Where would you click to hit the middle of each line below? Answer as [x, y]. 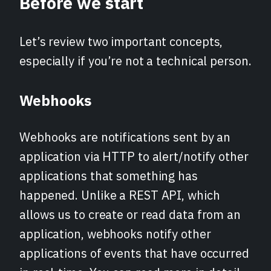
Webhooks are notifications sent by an [125, 137]
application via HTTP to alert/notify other [134, 156]
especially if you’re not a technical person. [135, 61]
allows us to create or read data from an [130, 214]
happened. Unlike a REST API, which [120, 195]
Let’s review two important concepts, [121, 42]
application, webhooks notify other [115, 233]
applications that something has [109, 175]
